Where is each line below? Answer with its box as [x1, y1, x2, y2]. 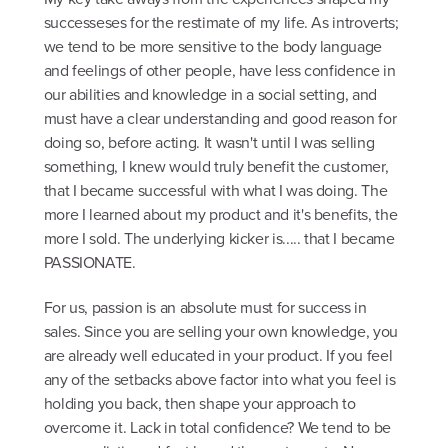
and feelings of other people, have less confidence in [43, 59, 396, 82]
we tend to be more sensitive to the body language [43, 35, 382, 58]
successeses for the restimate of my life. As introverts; [43, 11, 399, 34]
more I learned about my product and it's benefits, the [43, 203, 398, 226]
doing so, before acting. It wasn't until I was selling [43, 131, 375, 154]
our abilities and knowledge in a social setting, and [43, 83, 377, 106]
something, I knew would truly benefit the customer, [43, 155, 389, 178]
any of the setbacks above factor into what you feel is [43, 368, 396, 392]
